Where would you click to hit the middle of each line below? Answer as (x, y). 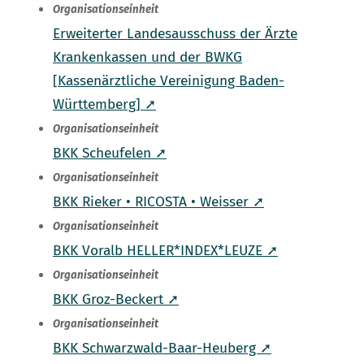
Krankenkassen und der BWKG (147, 58)
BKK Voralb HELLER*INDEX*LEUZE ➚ (165, 251)
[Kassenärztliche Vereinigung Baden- (169, 81)
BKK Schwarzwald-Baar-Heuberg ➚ (162, 349)
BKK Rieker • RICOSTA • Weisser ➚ (158, 202)
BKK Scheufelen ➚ (110, 154)
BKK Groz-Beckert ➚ (116, 300)
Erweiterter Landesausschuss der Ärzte (175, 34)
